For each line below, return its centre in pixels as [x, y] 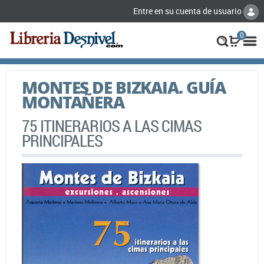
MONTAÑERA [73, 102]
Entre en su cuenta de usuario [188, 11]
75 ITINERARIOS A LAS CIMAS [112, 126]
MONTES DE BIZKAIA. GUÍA [124, 87]
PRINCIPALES [62, 140]
